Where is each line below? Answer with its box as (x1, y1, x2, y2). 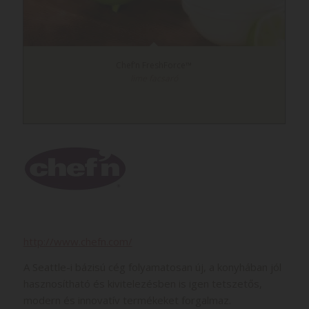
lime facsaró (130, 72, 178, 84)
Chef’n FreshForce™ (116, 59, 192, 71)
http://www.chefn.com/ (23, 234, 132, 248)
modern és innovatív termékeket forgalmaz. (23, 292, 231, 307)
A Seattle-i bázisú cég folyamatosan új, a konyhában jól (23, 259, 281, 274)
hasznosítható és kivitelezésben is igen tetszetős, (23, 276, 262, 290)
